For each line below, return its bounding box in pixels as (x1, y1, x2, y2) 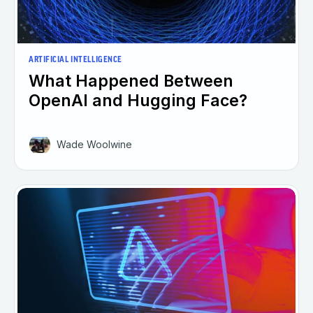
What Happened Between (29, 71, 233, 92)
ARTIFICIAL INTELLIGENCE (29, 56, 122, 65)
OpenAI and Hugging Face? (29, 91, 247, 111)
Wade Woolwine (57, 138, 132, 151)
